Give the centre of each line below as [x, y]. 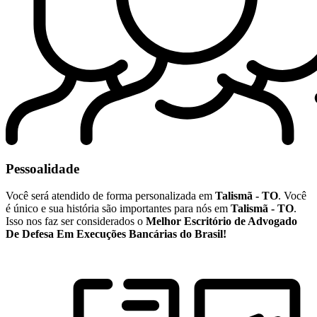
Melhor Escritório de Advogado [221, 221]
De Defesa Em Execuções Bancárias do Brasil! [116, 234]
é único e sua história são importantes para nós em [118, 209]
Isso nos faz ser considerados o [76, 221]
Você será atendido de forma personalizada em [110, 196]
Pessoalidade [42, 168]
